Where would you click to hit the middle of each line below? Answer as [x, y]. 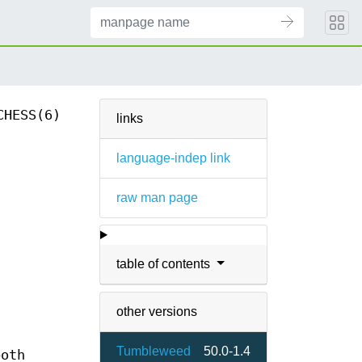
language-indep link [173, 158]
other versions [157, 311]
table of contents [165, 264]
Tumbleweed [154, 351]
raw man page [157, 198]
